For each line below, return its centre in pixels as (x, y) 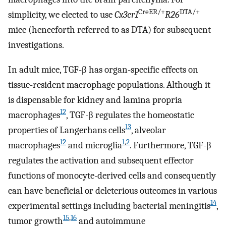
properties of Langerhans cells (67, 130)
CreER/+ (152, 12)
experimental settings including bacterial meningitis (109, 206)
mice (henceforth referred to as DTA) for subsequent (109, 30)
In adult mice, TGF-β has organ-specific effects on (103, 69)
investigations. (36, 45)
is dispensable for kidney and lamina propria (95, 100)
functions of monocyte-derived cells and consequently (112, 175)
